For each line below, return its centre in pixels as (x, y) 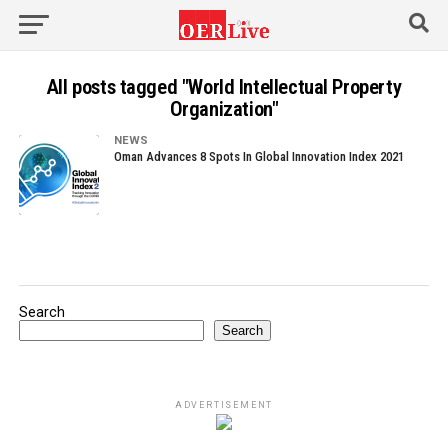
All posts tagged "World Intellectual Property (224, 87)
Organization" (224, 109)
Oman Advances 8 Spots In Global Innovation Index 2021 (258, 156)
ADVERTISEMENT (224, 405)
